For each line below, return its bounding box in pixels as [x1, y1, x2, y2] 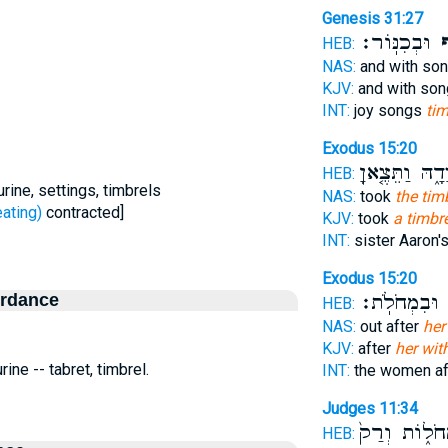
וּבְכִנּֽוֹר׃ [358, 30, 431, 56]
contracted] [41, 203, 124, 222]
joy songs [349, 101, 426, 120]
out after [355, 317, 423, 336]
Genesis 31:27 [321, 9, 423, 28]
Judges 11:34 [321, 399, 418, 418]
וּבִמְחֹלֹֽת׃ [358, 290, 439, 316]
